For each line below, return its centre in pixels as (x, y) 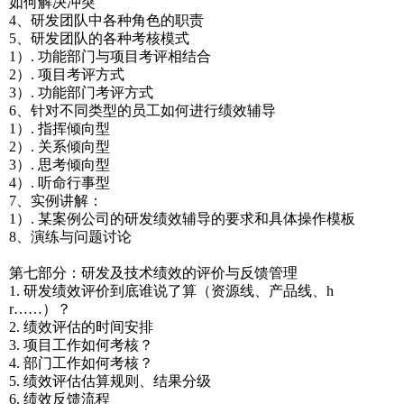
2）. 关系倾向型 (60, 147)
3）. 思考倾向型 (60, 165)
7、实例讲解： (56, 201)
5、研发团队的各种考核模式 (99, 38)
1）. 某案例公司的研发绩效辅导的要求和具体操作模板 (182, 219)
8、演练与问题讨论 (70, 237)
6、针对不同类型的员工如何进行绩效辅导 (142, 110)
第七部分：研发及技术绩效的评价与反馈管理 (153, 273)
